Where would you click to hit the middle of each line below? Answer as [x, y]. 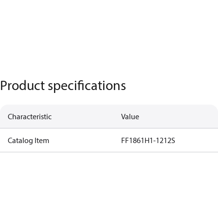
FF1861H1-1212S [148, 140]
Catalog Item [28, 140]
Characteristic [30, 116]
